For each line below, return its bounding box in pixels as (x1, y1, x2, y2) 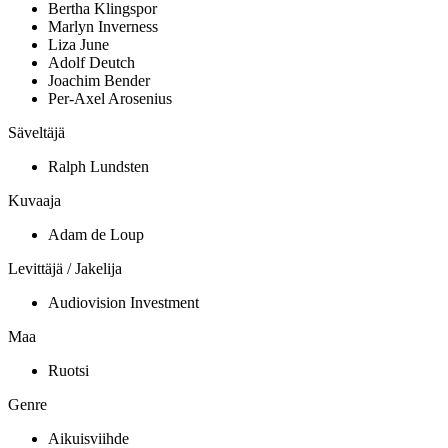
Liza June (48, 35, 109, 53)
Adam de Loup (48, 225, 144, 243)
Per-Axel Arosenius (48, 89, 172, 107)
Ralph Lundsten (48, 157, 149, 175)
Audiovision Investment (48, 293, 199, 311)
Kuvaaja (8, 191, 61, 209)
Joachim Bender (48, 71, 150, 89)
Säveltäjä (8, 123, 65, 141)
